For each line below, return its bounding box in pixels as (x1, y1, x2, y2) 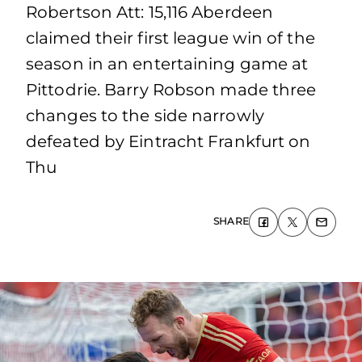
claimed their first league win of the (26, 28, 315, 48)
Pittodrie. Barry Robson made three (26, 80, 317, 99)
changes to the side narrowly (26, 106, 264, 125)
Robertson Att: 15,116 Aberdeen (26, 2, 274, 22)
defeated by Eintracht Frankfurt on (26, 132, 311, 151)
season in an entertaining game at (26, 54, 309, 74)
